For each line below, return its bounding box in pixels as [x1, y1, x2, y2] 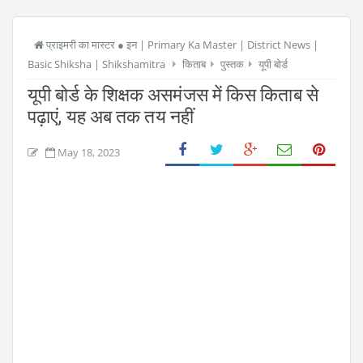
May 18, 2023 [58, 145, 120, 160]
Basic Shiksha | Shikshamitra [28, 57, 165, 71]
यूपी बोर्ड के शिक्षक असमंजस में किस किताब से [28, 84, 318, 106]
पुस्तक [220, 57, 244, 71]
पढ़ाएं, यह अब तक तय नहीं [28, 106, 194, 128]
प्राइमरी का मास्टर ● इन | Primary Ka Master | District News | [44, 37, 318, 52]
